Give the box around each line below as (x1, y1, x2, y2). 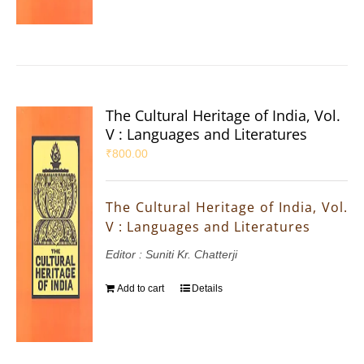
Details (192, 283, 223, 295)
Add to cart (117, 283, 165, 295)
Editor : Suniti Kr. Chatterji (106, 248, 238, 262)
